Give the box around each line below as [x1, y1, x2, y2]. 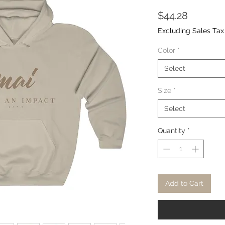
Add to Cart [165, 179, 203, 188]
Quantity [158, 127, 185, 135]
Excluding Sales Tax [158, 27, 224, 35]
